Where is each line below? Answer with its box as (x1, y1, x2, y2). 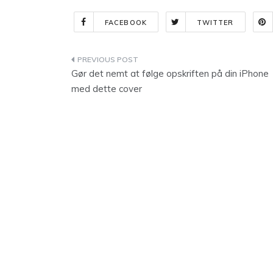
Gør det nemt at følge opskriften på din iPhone (71, 68, 269, 79)
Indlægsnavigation (71, 54, 207, 70)
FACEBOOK (105, 18, 147, 27)
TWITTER (196, 18, 234, 27)
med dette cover (71, 83, 142, 94)
